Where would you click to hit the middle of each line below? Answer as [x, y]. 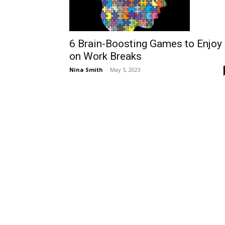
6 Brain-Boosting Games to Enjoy [146, 43]
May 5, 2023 [125, 69]
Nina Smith [86, 69]
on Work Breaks [105, 56]
